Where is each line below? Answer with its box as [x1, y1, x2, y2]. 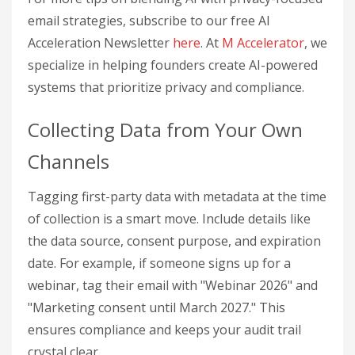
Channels [28, 148, 109, 175]
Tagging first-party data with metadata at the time [28, 188, 326, 206]
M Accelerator [222, 34, 304, 52]
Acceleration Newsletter [28, 34, 173, 52]
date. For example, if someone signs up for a [28, 254, 291, 273]
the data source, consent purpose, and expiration [28, 232, 321, 250]
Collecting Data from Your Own [28, 116, 303, 143]
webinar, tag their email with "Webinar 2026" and [28, 277, 318, 295]
